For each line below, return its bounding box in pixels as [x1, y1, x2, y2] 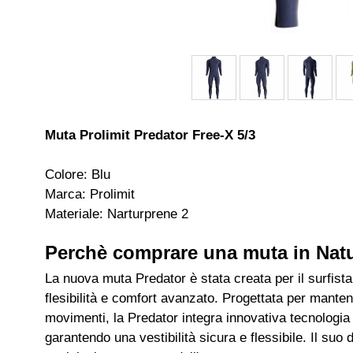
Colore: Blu [45, 167, 110, 182]
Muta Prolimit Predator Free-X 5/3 [45, 128, 255, 143]
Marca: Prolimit [45, 187, 135, 202]
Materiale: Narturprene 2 [45, 206, 188, 221]
